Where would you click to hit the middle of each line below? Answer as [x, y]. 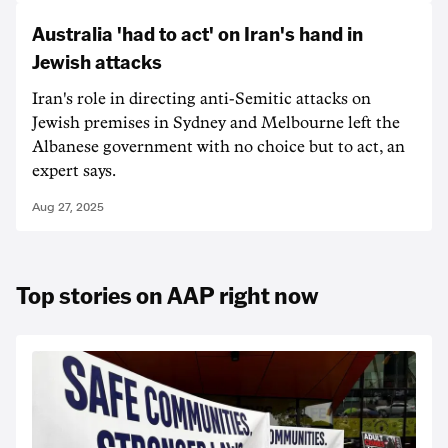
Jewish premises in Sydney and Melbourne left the [216, 123]
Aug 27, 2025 [68, 207]
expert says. [74, 171]
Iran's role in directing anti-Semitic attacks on [201, 99]
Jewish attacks [97, 61]
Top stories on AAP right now [167, 294]
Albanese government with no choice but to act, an [218, 147]
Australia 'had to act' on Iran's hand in [197, 33]
